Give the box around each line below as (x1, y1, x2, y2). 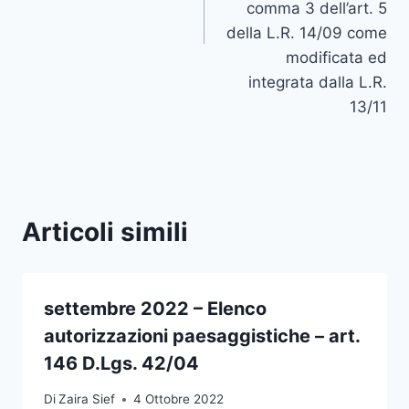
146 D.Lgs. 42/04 (44, 352, 199, 375)
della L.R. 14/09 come (226, 24, 387, 43)
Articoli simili (22, 216, 188, 248)
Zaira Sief (58, 392, 116, 407)
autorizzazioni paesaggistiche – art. (44, 325, 360, 348)
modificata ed (286, 48, 387, 68)
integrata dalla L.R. (248, 73, 387, 92)
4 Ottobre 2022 (133, 392, 225, 407)
